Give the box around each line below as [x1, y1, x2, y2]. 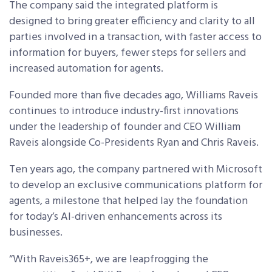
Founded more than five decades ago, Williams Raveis [9, 86, 258, 104]
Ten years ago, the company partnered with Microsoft [9, 160, 262, 178]
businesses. [9, 223, 65, 242]
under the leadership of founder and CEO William [9, 118, 240, 136]
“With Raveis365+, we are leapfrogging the [9, 250, 208, 268]
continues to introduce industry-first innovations [9, 102, 239, 120]
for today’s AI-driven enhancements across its [9, 208, 222, 226]
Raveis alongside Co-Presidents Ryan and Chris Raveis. [9, 134, 261, 152]
